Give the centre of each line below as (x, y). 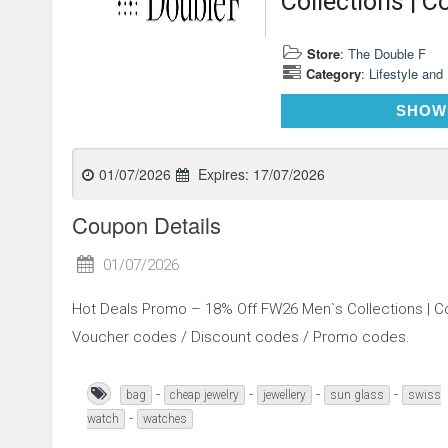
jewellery (284, 395)
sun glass (357, 395)
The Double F (387, 54)
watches (165, 419)
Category (334, 74)
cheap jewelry (204, 395)
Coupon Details (146, 225)
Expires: (223, 174)
